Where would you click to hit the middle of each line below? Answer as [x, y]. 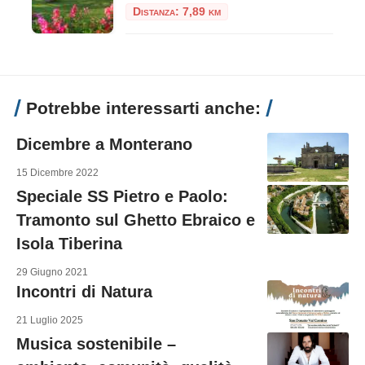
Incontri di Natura [84, 291]
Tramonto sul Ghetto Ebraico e [136, 220]
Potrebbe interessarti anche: [143, 108]
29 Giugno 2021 [52, 272]
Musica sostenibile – [96, 343]
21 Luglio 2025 [50, 320]
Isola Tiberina [69, 243]
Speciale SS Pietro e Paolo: [122, 196]
